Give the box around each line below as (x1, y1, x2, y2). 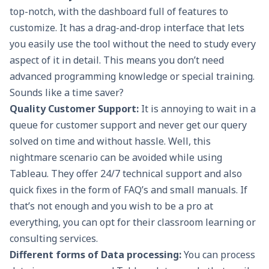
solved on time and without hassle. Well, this (10, 134, 211, 148)
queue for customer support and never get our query (10, 118, 247, 131)
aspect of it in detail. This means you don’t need (10, 53, 224, 67)
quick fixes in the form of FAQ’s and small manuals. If (10, 183, 247, 196)
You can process (181, 247, 255, 261)
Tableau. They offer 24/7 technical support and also (10, 166, 242, 180)
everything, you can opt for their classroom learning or (10, 215, 256, 229)
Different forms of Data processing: (10, 247, 181, 261)
